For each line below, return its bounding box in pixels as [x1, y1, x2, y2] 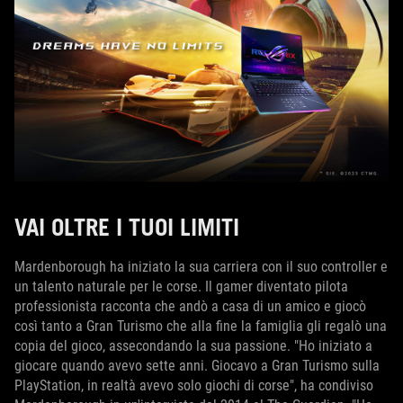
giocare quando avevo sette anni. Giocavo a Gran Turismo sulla [14, 356, 380, 374]
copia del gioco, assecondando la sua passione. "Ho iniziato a [14, 336, 372, 354]
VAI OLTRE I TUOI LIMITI [14, 211, 239, 241]
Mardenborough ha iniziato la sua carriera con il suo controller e [14, 257, 388, 275]
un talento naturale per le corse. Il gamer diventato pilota [14, 277, 348, 295]
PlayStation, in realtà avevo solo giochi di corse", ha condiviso [14, 376, 373, 394]
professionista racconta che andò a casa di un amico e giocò [14, 297, 366, 315]
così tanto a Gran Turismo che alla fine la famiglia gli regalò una [14, 317, 387, 335]
